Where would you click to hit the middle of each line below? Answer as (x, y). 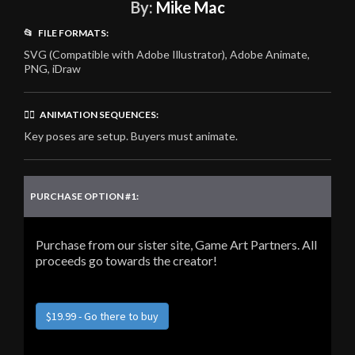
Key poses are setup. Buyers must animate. (131, 136)
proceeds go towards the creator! (126, 261)
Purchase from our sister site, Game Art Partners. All (176, 245)
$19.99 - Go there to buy (102, 317)
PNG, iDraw (52, 69)
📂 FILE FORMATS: (66, 33)
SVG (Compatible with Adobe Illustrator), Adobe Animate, (167, 55)
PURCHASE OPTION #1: (84, 197)
